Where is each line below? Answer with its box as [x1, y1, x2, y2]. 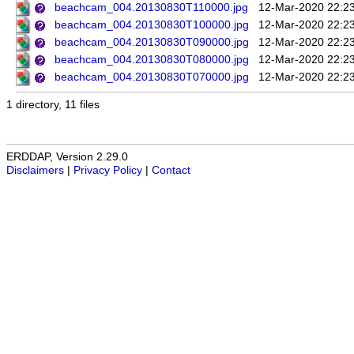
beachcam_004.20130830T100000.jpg [55, 19, 249, 32]
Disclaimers [6, 164, 64, 177]
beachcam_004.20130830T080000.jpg [55, 54, 249, 66]
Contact [152, 164, 190, 177]
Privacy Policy [73, 164, 142, 177]
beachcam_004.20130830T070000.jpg [55, 71, 249, 84]
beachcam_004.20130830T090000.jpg [55, 36, 249, 49]
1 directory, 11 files [6, 99, 100, 111]
